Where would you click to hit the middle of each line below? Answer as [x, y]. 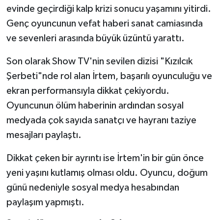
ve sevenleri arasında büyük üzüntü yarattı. [95, 38]
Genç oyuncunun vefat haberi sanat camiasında [104, 23]
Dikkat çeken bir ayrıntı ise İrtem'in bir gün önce [105, 158]
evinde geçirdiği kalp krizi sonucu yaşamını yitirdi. [109, 9]
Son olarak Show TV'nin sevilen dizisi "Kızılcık [99, 61]
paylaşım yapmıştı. [45, 202]
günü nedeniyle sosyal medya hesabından [93, 187]
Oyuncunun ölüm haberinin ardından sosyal [95, 105]
